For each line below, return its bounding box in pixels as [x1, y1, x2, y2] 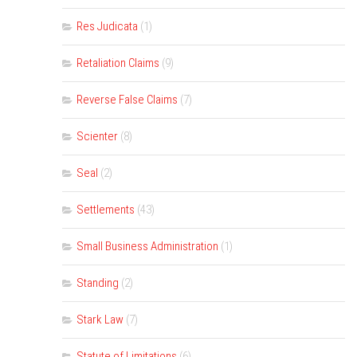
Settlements [76, 202, 135, 217]
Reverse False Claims [76, 92, 178, 107]
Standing [76, 276, 119, 290]
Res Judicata [76, 19, 138, 33]
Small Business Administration [76, 239, 218, 253]
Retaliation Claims [76, 56, 159, 70]
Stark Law [76, 312, 124, 327]
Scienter [76, 129, 118, 143]
